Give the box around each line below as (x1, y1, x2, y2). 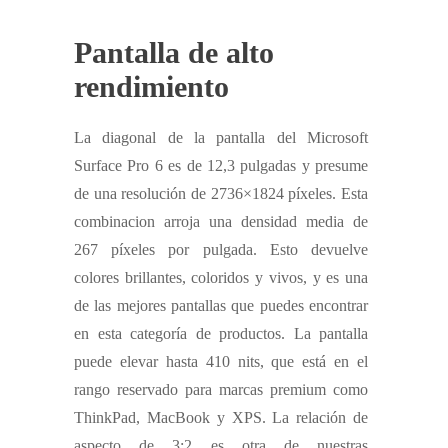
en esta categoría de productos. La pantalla (74, 324, 368, 342)
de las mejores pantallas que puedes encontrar (74, 296, 368, 314)
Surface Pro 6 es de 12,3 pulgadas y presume (74, 156, 368, 174)
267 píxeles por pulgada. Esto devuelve (74, 240, 368, 258)
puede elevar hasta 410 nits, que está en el (74, 352, 368, 370)
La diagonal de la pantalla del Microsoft (74, 128, 368, 146)
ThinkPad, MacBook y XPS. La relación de (74, 408, 368, 426)
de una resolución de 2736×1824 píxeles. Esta (74, 184, 368, 202)
